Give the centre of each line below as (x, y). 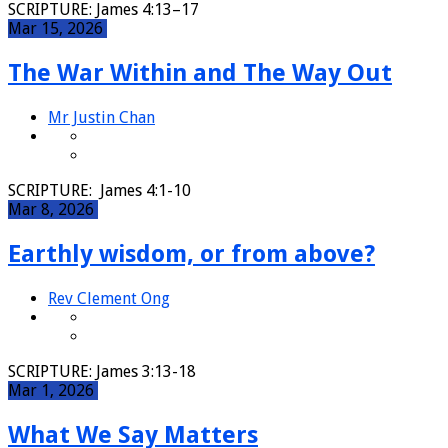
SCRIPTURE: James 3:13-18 (106, 371)
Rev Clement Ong (109, 298)
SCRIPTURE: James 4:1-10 (103, 190)
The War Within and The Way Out (200, 73)
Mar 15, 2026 (57, 29)
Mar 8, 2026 (53, 209)
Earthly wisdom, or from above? (191, 253)
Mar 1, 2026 (53, 390)
